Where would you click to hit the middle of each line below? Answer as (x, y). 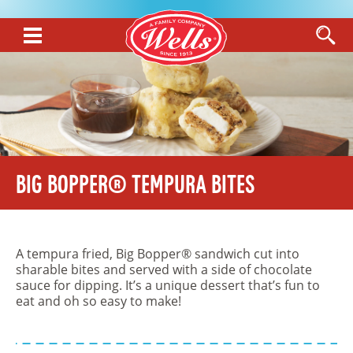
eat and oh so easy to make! (98, 301)
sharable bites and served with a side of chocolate (164, 269)
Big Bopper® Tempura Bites (135, 187)
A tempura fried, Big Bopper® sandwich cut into (158, 254)
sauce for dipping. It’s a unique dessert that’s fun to (168, 285)
